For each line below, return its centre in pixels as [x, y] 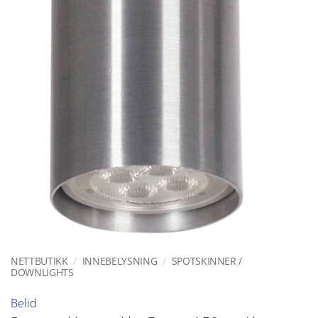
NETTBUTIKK [39, 261]
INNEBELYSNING [120, 261]
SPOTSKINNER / [207, 261]
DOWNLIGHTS [42, 273]
